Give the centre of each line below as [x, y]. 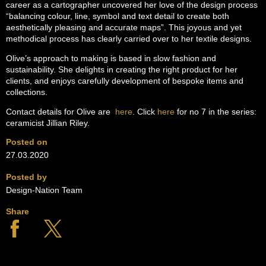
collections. [27, 92]
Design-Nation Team [44, 190]
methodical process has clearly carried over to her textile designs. [129, 39]
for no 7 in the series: [216, 112]
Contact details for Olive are [61, 112]
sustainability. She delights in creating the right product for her [122, 69]
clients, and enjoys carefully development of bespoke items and [125, 81]
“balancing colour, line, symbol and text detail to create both [118, 16]
